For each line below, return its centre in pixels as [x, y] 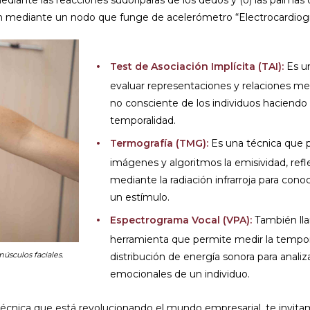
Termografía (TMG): [159, 143]
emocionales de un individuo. [180, 274]
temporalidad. [143, 120]
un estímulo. [140, 197]
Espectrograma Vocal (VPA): [181, 220]
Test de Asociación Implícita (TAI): [197, 66]
